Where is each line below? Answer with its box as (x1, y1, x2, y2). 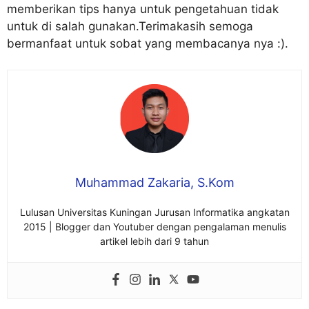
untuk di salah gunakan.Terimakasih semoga (7, 19, 253, 33)
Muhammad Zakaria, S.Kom (74, 175, 235, 190)
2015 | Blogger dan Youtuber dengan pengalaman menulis (23, 221, 286, 233)
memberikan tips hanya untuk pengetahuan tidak (7, 1, 279, 16)
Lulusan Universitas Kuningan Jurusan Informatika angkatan (19, 206, 290, 219)
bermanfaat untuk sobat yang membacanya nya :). (7, 36, 288, 50)
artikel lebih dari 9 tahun (100, 235, 209, 248)
